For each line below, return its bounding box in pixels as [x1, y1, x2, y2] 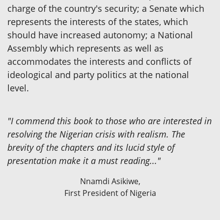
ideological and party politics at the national [7, 68, 189, 81]
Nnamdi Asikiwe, [80, 175, 140, 187]
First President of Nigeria [64, 187, 156, 198]
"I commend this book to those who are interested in [7, 114, 212, 127]
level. [7, 82, 29, 94]
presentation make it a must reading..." [7, 154, 161, 166]
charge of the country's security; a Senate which [7, 2, 204, 14]
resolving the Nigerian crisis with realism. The [7, 128, 185, 140]
